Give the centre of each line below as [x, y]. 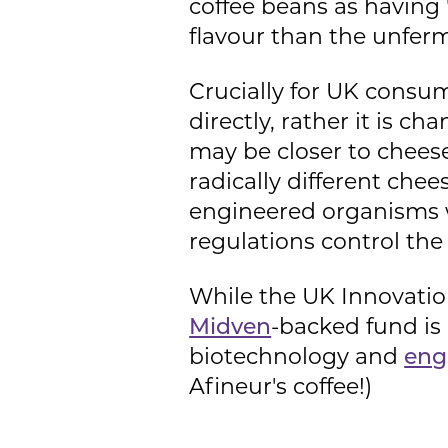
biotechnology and [297, 358]
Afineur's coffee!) [281, 388]
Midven [230, 328]
